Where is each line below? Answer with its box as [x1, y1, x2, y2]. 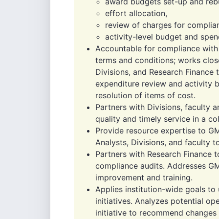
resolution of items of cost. [95, 90, 196, 100]
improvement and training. [95, 173, 193, 182]
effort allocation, [105, 8, 167, 18]
